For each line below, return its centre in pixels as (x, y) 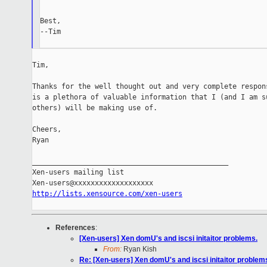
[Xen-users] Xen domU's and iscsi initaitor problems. (168, 239)
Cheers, (47, 130)
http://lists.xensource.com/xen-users (107, 194)
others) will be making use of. (95, 108)
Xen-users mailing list (78, 173)
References (75, 228)
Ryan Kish (139, 249)
